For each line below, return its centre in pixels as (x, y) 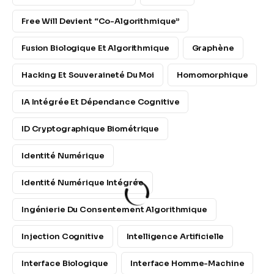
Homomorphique (213, 75)
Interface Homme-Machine (187, 264)
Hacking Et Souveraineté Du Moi (88, 75)
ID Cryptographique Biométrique (91, 129)
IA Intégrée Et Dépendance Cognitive (101, 102)
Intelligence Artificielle (175, 237)
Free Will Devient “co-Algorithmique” (101, 21)
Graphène (213, 48)
